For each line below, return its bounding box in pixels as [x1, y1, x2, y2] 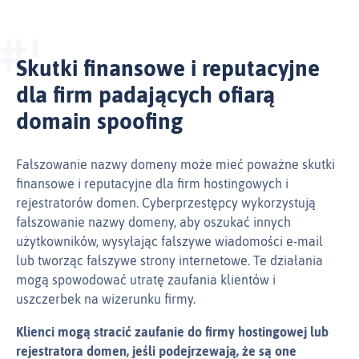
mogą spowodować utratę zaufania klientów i [16, 272, 276, 288]
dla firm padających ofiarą [16, 82, 275, 108]
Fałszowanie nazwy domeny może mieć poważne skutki [16, 157, 335, 172]
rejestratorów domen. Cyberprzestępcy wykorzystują [16, 196, 316, 211]
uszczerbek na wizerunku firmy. [16, 292, 196, 307]
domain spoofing [16, 108, 183, 135]
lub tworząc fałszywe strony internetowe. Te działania [16, 253, 323, 268]
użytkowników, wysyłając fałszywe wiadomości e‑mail [16, 234, 323, 249]
